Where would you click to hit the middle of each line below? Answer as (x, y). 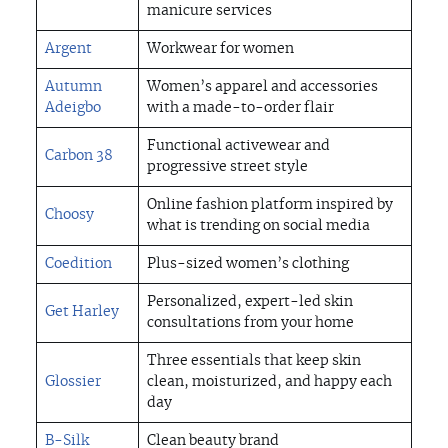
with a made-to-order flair (240, 108)
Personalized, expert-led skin (250, 302)
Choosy (69, 215)
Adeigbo (73, 108)
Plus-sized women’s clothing (248, 264)
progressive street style (227, 167)
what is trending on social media (258, 226)
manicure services (209, 11)
